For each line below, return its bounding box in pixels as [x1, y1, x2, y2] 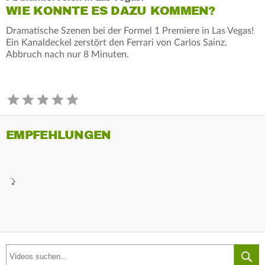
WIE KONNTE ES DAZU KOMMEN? [6, 3, 215, 18]
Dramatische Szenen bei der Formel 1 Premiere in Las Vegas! [6, 25, 254, 35]
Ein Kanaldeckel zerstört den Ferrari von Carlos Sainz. [6, 37, 227, 47]
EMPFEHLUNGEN [6, 127, 111, 143]
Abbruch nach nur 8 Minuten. [6, 49, 129, 59]
